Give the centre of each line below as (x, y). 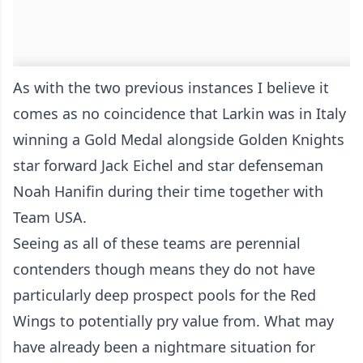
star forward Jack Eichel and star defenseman (168, 166)
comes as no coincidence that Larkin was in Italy (179, 114)
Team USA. (50, 218)
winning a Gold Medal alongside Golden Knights (179, 140)
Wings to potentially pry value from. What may (173, 321)
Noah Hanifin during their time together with (168, 192)
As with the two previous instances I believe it (171, 88)
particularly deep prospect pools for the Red (164, 295)
